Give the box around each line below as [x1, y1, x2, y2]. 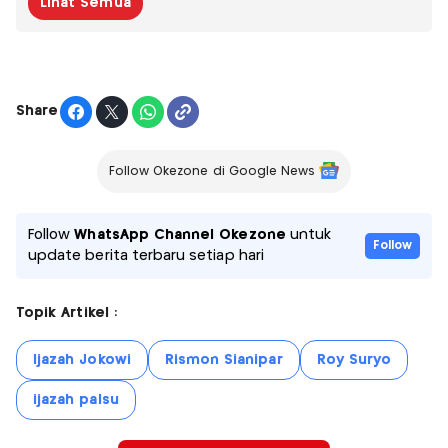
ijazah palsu [33, 392, 119, 407]
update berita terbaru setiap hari [28, 248, 264, 263]
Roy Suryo [316, 352, 392, 367]
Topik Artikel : [16, 305, 117, 320]
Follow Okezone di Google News [108, 165, 316, 177]
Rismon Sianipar [164, 352, 283, 367]
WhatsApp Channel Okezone [74, 227, 286, 242]
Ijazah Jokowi [33, 352, 131, 367]
